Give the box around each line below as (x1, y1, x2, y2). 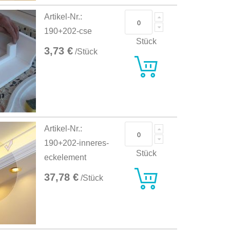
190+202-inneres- (44, 139, 109, 148)
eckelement (44, 153, 87, 162)
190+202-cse (44, 27, 92, 36)
